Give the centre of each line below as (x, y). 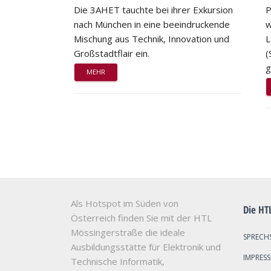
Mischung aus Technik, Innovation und (152, 38)
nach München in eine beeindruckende (152, 24)
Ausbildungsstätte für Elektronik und (146, 247)
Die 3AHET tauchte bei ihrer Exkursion (153, 9)
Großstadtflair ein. (112, 53)
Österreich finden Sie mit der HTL (141, 217)
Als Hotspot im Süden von (125, 203)
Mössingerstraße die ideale (128, 232)
